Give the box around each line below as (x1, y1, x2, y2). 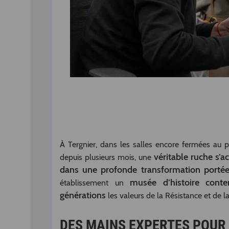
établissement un (60, 178, 130, 188)
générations (60, 190, 106, 201)
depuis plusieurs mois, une (60, 152, 154, 163)
